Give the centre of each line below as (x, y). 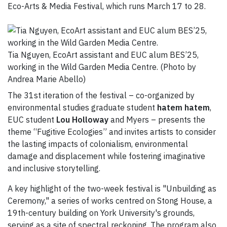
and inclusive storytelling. (55, 168)
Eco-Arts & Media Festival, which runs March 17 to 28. (108, 6)
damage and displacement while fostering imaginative (106, 156)
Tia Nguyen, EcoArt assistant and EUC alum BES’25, (103, 55)
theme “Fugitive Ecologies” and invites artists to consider (112, 132)
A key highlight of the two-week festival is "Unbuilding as (112, 189)
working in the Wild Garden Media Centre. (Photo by (102, 67)
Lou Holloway (82, 120)
